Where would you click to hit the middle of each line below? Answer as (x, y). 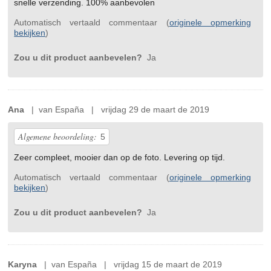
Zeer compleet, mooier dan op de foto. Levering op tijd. (120, 158)
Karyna (23, 265)
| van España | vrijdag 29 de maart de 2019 (117, 110)
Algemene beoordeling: (58, 137)
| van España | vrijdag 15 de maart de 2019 (130, 265)
